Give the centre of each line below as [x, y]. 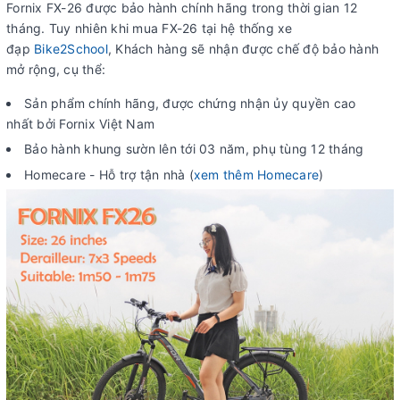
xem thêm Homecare [256, 174]
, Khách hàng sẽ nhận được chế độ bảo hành [243, 48]
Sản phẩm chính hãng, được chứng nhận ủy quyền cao [190, 103]
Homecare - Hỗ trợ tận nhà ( [109, 174]
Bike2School [71, 48]
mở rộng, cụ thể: [56, 69]
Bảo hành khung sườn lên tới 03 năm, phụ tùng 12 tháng [194, 149]
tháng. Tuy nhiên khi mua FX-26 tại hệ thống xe [150, 28]
